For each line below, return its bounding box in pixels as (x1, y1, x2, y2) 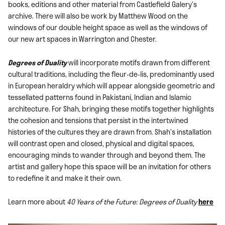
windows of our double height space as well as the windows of (8, 22, 207, 33)
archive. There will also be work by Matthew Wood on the (8, 11, 188, 22)
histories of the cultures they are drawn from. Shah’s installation (8, 127, 211, 138)
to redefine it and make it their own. (8, 173, 122, 184)
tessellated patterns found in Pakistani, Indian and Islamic (8, 92, 191, 103)
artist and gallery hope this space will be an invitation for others (8, 161, 211, 172)
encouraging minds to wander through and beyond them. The (8, 150, 205, 161)
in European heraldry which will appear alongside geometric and (8, 80, 215, 91)
